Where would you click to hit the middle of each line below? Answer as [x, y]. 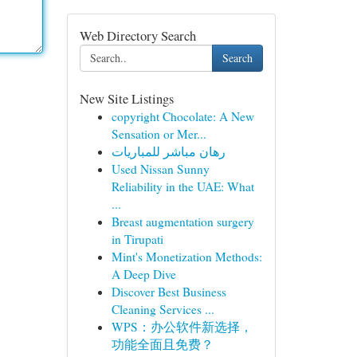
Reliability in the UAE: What [182, 186]
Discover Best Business [169, 292]
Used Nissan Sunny [160, 169]
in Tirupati [137, 239]
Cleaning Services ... [163, 309]
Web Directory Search [137, 35]
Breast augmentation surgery [182, 222]
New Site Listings [126, 98]
